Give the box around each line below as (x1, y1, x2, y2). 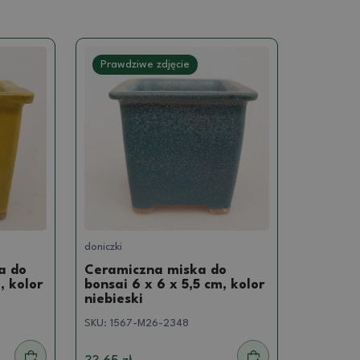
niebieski (84, 292, 144, 307)
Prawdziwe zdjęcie (100, 59, 190, 70)
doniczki (84, 242, 123, 253)
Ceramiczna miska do (84, 264, 227, 278)
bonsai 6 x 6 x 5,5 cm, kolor (84, 278, 265, 292)
